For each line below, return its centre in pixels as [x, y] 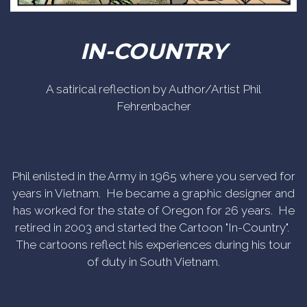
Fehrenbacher [153, 107]
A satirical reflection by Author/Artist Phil [153, 89]
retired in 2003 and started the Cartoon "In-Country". [153, 228]
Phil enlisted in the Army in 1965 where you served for [153, 176]
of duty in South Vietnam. [153, 262]
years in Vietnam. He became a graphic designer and [153, 194]
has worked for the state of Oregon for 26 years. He [153, 211]
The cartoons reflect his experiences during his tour [153, 245]
